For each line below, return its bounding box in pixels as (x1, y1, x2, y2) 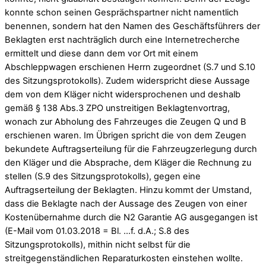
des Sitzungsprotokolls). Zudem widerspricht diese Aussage (5, 75, 250, 87)
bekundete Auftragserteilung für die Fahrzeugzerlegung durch (5, 144, 257, 155)
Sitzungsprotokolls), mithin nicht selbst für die (5, 239, 191, 251)
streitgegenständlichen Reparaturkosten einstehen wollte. (5, 253, 243, 264)
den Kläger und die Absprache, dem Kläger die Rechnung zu (5, 157, 251, 169)
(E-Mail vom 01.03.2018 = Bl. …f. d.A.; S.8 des (5, 226, 189, 237)
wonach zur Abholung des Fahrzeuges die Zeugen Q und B (5, 116, 246, 128)
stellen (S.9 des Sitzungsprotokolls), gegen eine (5, 171, 201, 182)
